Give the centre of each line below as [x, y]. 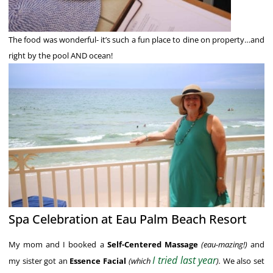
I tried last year [185, 261]
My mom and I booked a [58, 245]
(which [140, 261]
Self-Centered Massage [152, 245]
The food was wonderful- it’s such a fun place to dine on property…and [136, 40]
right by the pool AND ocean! [61, 56]
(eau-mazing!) [222, 245]
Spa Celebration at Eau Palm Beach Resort [128, 219]
